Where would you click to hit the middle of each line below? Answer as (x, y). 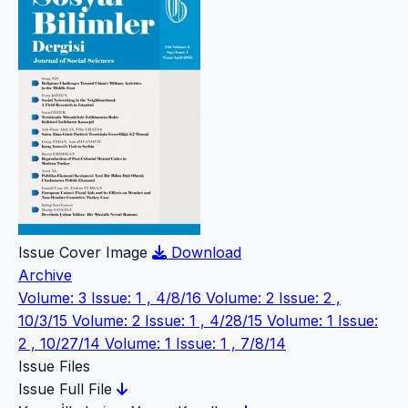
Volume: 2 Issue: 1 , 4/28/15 (169, 321)
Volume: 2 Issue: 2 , (273, 298)
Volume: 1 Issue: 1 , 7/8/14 (195, 344)
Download (206, 253)
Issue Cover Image (83, 253)
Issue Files (54, 367)
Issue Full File (67, 389)
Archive (45, 275)
